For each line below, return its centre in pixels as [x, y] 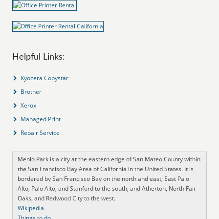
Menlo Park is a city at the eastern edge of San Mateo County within [109, 159]
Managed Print [41, 119]
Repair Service [40, 132]
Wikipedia [31, 208]
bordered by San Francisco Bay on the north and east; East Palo [104, 178]
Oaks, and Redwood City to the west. [67, 198]
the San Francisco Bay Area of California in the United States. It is [106, 169]
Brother [31, 91]
